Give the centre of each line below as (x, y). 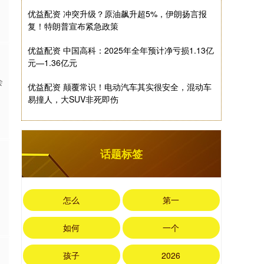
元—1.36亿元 (52, 62)
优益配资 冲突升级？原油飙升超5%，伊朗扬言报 (117, 14)
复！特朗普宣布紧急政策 (73, 26)
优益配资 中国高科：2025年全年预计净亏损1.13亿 (121, 50)
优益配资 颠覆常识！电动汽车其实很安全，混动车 (120, 87)
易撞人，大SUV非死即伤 (73, 99)
